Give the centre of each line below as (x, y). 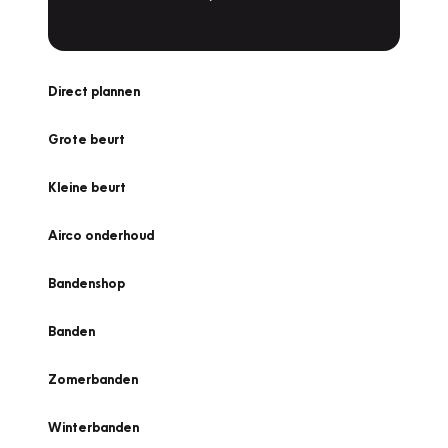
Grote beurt (86, 139)
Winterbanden (93, 427)
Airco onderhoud (101, 235)
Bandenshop (86, 283)
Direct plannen (94, 91)
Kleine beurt (87, 187)
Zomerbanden (93, 379)
